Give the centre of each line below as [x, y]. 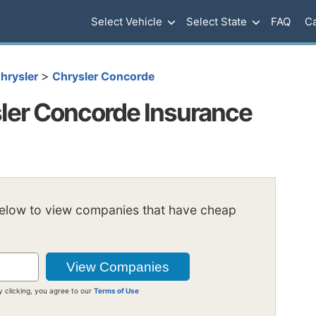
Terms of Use [117, 290]
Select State [217, 22]
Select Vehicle [127, 22]
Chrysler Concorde [103, 77]
